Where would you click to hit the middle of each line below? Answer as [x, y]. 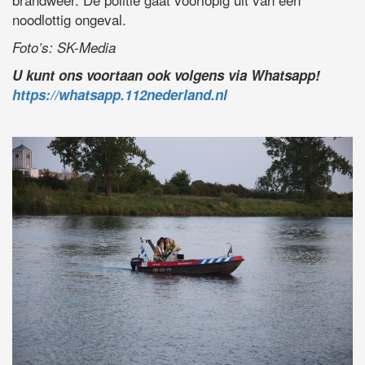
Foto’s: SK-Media [64, 48]
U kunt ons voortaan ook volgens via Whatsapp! [166, 75]
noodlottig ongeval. [69, 20]
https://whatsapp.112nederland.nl [120, 95]
